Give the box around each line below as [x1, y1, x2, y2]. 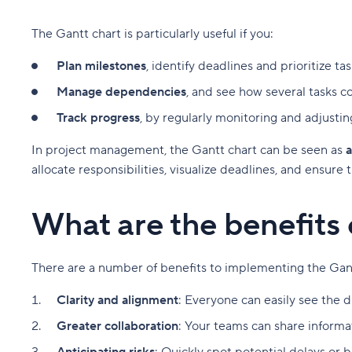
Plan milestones [57, 58, 146, 75]
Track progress [57, 110, 140, 126]
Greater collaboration [57, 318, 178, 335]
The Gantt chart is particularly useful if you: [31, 26, 273, 42]
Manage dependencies [57, 84, 186, 101]
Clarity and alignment [57, 292, 178, 309]
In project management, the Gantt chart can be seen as [31, 142, 346, 159]
